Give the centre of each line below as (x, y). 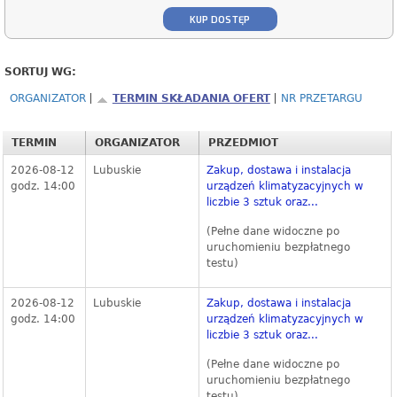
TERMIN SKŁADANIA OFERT (191, 99)
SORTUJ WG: (40, 72)
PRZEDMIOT (243, 143)
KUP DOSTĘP (220, 19)
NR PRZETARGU (321, 99)
